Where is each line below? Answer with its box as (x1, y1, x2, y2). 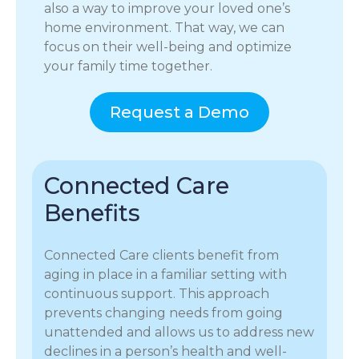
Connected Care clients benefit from (44, 248, 279, 264)
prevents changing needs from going (44, 305, 283, 321)
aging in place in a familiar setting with (44, 267, 287, 283)
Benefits (44, 199, 140, 228)
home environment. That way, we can (44, 20, 284, 36)
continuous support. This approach (44, 286, 269, 302)
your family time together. (44, 58, 212, 75)
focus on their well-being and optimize (44, 39, 292, 55)
